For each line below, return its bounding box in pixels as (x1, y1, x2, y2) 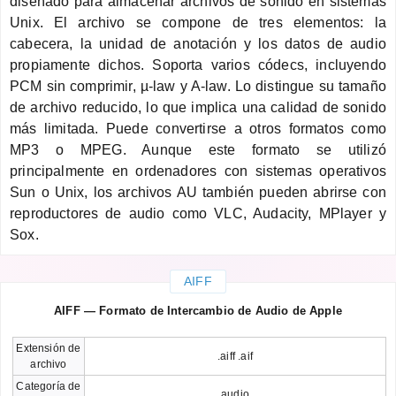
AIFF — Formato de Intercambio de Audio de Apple (54, 303, 342, 317)
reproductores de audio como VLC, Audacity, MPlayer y (10, 205, 386, 221)
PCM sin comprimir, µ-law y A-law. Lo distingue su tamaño (10, 78, 386, 94)
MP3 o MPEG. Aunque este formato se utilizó (10, 141, 386, 157)
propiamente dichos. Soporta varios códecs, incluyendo (10, 57, 386, 72)
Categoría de (16, 379, 81, 392)
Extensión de (16, 341, 81, 354)
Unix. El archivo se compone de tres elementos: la (10, 14, 386, 30)
